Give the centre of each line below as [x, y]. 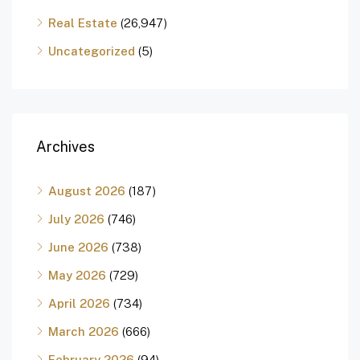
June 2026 [78, 247]
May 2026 [77, 276]
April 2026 [79, 304]
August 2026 [87, 191]
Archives [65, 147]
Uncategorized [92, 51]
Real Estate [83, 23]
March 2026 [84, 332]
